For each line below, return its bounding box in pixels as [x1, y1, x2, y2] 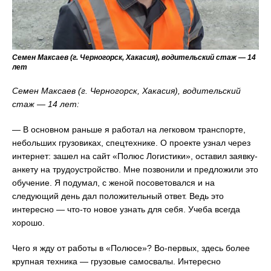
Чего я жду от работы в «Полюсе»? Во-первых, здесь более [12, 243, 250, 253]
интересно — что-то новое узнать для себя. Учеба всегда [12, 204, 240, 214]
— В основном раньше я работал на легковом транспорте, [12, 124, 246, 134]
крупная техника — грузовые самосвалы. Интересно [12, 256, 221, 266]
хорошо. [12, 217, 45, 227]
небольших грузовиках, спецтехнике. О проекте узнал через [12, 137, 250, 148]
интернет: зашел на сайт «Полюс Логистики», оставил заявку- [12, 151, 258, 161]
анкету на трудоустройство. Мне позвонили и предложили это [12, 164, 258, 174]
